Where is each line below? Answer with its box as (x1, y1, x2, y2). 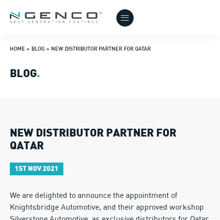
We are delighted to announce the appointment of (10, 192, 177, 200)
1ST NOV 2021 (15, 166, 58, 172)
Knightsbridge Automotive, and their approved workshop (10, 204, 204, 212)
